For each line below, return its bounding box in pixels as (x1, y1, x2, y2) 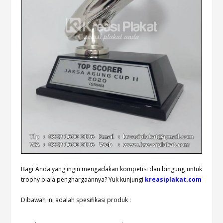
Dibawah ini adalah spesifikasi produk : (21, 195, 131, 204)
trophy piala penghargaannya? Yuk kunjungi (21, 175, 145, 184)
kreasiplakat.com (145, 175, 202, 184)
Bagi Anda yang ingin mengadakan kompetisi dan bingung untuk (21, 164, 202, 173)
